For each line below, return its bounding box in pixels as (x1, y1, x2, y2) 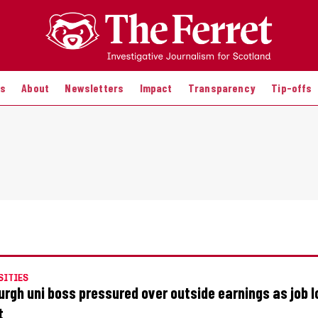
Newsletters (65, 80, 124, 94)
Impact (139, 80, 172, 94)
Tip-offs (271, 80, 312, 94)
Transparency (187, 80, 256, 94)
